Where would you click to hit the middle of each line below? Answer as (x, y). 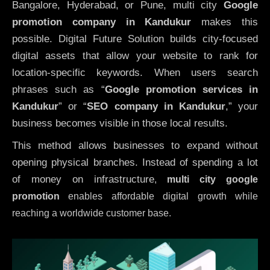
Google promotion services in (181, 90)
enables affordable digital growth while (159, 196)
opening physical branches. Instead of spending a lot (135, 162)
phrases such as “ (58, 90)
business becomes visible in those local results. (120, 124)
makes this (225, 22)
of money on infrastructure (83, 179)
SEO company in (133, 107)
